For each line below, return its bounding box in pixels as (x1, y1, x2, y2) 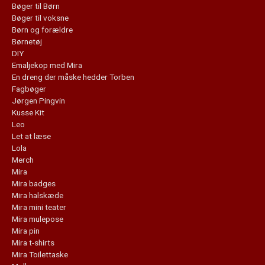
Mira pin (12, 226, 40, 236)
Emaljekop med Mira (12, 60, 82, 70)
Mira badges (12, 179, 56, 189)
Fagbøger (12, 84, 46, 94)
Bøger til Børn (12, 1, 60, 11)
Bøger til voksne (12, 13, 69, 23)
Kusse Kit (12, 108, 44, 118)
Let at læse (12, 131, 51, 141)
